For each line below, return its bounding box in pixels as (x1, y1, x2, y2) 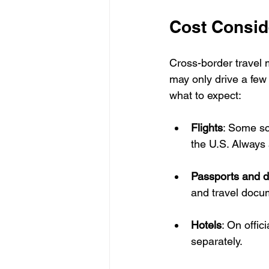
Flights (191, 121, 223, 134)
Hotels (191, 219, 222, 232)
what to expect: (169, 89, 241, 102)
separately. (191, 235, 243, 248)
